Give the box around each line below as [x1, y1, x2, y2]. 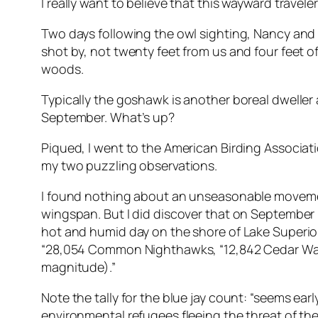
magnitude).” [41, 258, 116, 276]
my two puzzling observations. [41, 157, 218, 175]
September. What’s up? [41, 109, 175, 126]
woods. [41, 60, 84, 78]
